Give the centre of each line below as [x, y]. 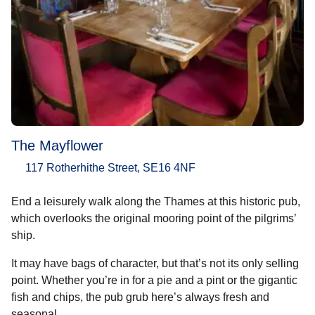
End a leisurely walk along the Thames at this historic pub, [156, 201]
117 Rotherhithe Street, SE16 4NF [110, 167]
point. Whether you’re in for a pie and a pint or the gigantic [154, 280]
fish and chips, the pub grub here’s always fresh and [140, 297]
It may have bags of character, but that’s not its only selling [155, 263]
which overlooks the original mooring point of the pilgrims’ [154, 218]
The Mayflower [57, 145]
